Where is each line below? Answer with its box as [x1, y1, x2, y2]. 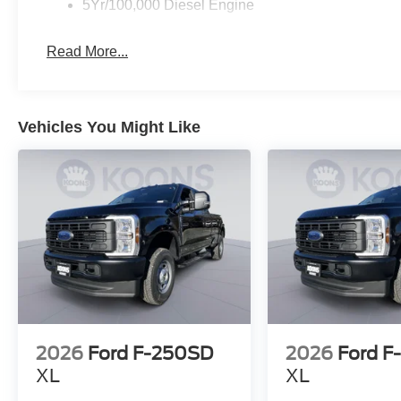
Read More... [47, 44, 129, 60]
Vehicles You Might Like [18, 118, 200, 137]
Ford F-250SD [88, 343, 213, 365]
